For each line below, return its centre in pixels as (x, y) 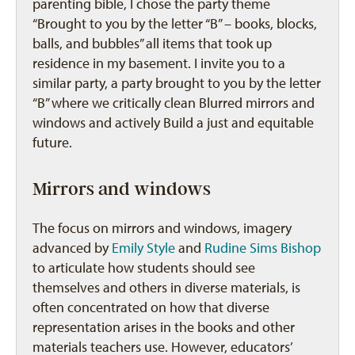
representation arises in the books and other (164, 327)
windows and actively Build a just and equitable (173, 123)
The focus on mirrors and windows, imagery (162, 228)
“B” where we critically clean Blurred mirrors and (174, 103)
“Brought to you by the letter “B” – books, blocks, (175, 24)
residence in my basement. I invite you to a (159, 63)
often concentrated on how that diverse (151, 307)
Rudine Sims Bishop (263, 248)
